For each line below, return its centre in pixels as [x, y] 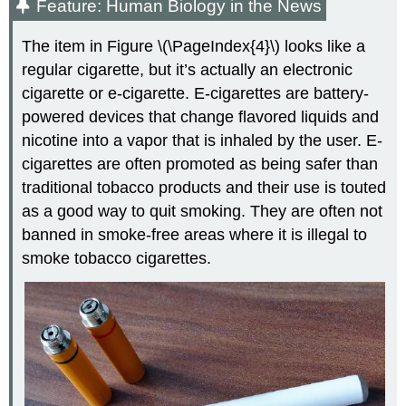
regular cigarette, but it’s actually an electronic [188, 70]
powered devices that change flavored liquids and [201, 117]
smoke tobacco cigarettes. [117, 259]
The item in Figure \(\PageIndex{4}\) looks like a [194, 47]
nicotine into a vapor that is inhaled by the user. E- [203, 141]
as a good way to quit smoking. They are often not [203, 212]
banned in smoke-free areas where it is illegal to [195, 235]
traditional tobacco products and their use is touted [204, 188]
